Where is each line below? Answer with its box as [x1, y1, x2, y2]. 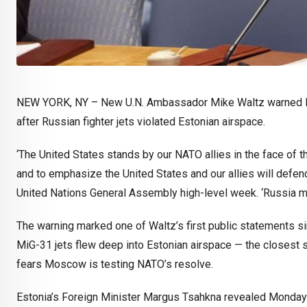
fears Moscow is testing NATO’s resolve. [16, 258, 213, 271]
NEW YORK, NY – [16, 96, 101, 110]
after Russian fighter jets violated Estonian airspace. [16, 115, 265, 129]
